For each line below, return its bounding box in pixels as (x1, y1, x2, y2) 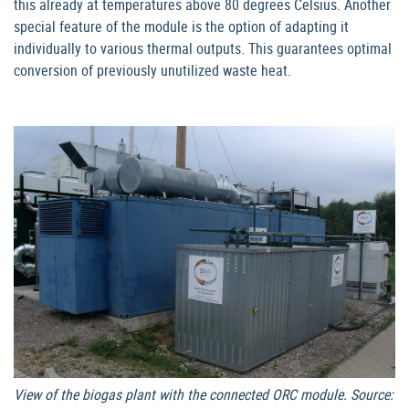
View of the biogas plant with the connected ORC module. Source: (14, 384, 393, 405)
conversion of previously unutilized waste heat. (14, 60, 291, 81)
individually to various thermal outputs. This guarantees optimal (14, 38, 392, 59)
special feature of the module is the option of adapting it (14, 16, 349, 37)
